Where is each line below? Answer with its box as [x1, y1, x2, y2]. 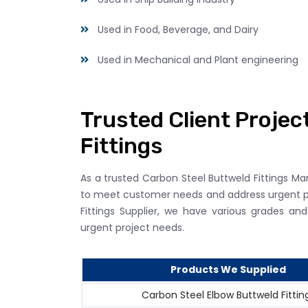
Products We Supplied [170, 262, 286, 276]
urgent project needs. [80, 220, 184, 234]
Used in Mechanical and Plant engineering [98, 52, 298, 67]
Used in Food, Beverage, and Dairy [98, 22, 258, 36]
